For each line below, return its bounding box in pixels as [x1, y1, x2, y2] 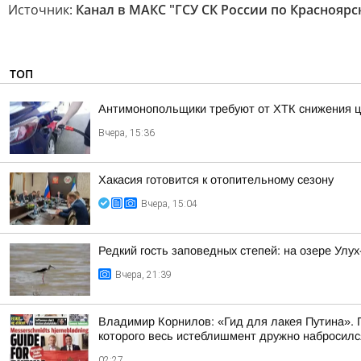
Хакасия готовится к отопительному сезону [98, 173, 334, 186]
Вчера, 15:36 [98, 127, 155, 139]
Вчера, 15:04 [141, 198, 197, 210]
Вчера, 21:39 [115, 269, 172, 280]
